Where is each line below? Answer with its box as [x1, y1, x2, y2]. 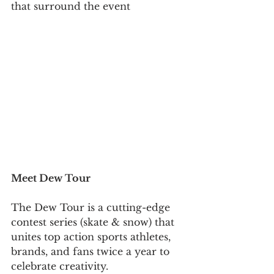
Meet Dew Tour [11, 171, 93, 184]
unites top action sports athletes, [11, 230, 174, 243]
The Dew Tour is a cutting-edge [11, 201, 173, 213]
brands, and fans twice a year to [11, 245, 172, 257]
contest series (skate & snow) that [11, 215, 177, 228]
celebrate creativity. [11, 259, 108, 272]
